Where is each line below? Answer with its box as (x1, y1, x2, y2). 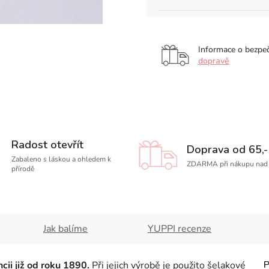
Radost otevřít (11, 138, 83, 152)
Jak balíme (43, 222, 88, 235)
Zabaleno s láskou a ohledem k (11, 154, 111, 164)
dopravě (198, 55, 229, 67)
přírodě (11, 164, 34, 174)
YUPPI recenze (148, 222, 211, 235)
